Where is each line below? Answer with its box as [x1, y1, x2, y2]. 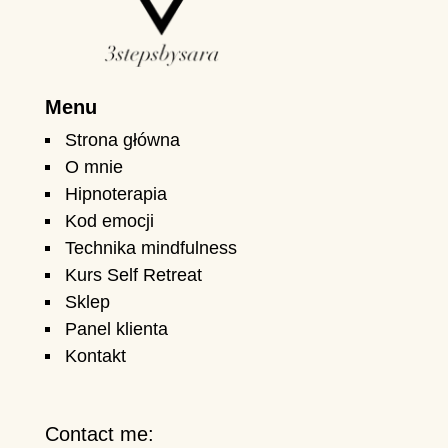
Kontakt [64, 346, 126, 367]
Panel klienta [64, 319, 168, 340]
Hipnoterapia [64, 184, 167, 205]
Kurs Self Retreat [64, 265, 202, 286]
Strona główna [64, 130, 180, 151]
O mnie [64, 157, 123, 178]
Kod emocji [64, 211, 154, 232]
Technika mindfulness [64, 238, 237, 259]
